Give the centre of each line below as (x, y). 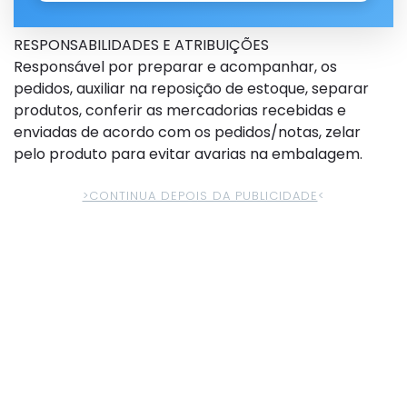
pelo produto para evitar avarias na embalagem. (188, 154)
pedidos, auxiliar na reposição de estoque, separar (191, 89)
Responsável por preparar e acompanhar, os (175, 67)
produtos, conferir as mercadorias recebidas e (180, 110)
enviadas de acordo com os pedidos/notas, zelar (187, 132)
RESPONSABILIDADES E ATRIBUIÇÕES (141, 45)
